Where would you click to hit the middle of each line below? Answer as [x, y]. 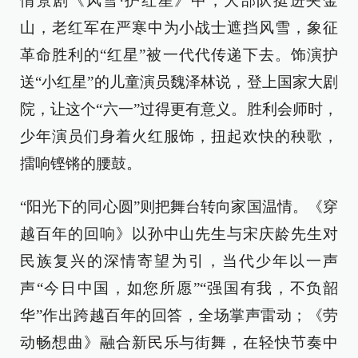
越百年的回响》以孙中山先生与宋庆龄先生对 [179, 234]
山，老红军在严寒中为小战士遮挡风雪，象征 [179, 28]
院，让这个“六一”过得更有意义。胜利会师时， [179, 109]
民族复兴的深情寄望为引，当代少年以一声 [179, 261]
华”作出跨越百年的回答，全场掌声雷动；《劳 [179, 315]
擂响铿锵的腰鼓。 [81, 163]
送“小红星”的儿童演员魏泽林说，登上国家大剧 [179, 82]
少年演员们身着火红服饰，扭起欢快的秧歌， [179, 136]
